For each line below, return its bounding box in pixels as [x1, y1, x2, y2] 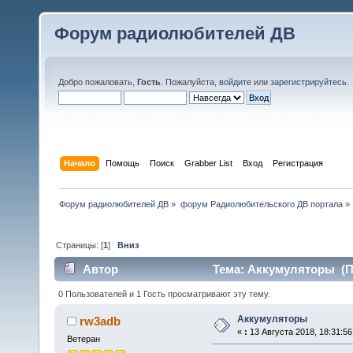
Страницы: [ [56, 240, 104, 250]
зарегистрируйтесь [270, 77, 347, 87]
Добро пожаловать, [58, 77, 137, 87]
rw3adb [80, 314, 121, 328]
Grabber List [184, 158, 233, 168]
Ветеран [66, 333, 100, 344]
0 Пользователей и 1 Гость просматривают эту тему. [58, 288, 271, 299]
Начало [64, 158, 96, 168]
